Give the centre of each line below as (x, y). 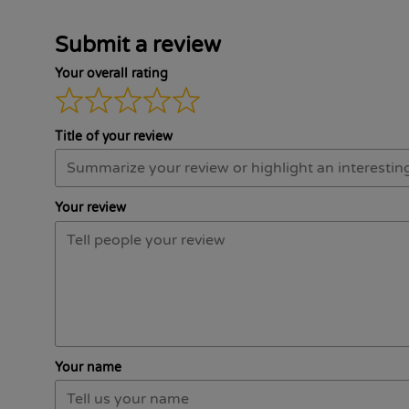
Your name (88, 367)
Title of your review (114, 136)
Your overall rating (111, 73)
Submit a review (138, 45)
